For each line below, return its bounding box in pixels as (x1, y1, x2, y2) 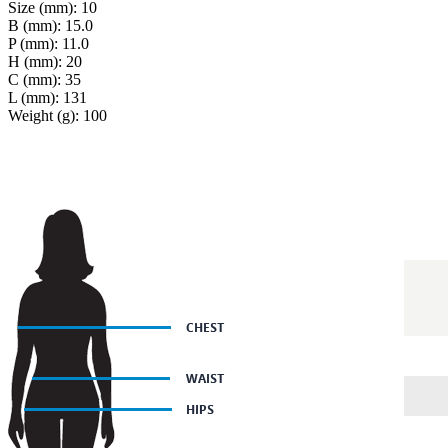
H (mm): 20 (8, 52, 82, 70)
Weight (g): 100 (8, 106, 107, 124)
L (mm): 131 (8, 88, 87, 106)
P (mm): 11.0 (8, 34, 89, 52)
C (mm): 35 (8, 70, 81, 88)
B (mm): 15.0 (8, 16, 93, 34)
